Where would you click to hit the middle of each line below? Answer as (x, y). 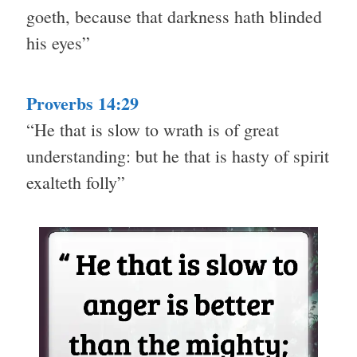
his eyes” (58, 43)
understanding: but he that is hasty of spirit (178, 156)
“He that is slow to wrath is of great (153, 130)
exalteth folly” (76, 182)
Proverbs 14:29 (82, 104)
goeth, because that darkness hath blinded (174, 17)
